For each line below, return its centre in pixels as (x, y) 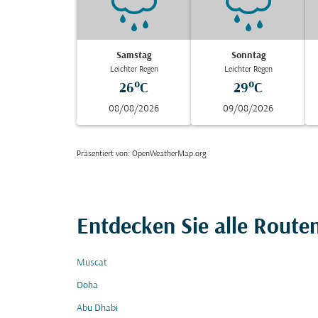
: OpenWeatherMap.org (167, 154)
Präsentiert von (102, 154)
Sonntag (248, 56)
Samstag (134, 56)
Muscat (92, 263)
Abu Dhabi (97, 308)
